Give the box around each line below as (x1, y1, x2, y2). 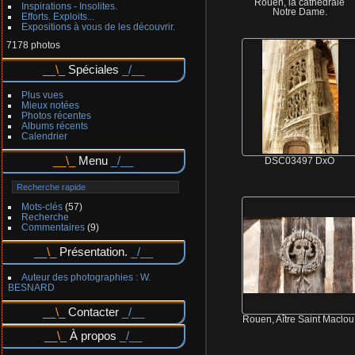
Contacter (67, 305, 119, 319)
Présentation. (59, 245, 128, 259)
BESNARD (8, 282, 55, 293)
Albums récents (21, 120, 88, 132)
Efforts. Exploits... (21, 11, 94, 22)
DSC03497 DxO (265, 155, 334, 166)
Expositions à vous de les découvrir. (21, 21, 175, 32)
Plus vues (21, 90, 63, 101)
